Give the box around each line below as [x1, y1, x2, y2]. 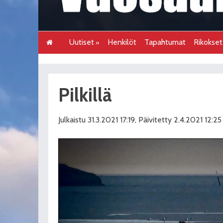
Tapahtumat [144, 37, 186, 47]
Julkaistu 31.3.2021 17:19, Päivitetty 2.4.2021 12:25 [58, 114, 222, 124]
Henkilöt [108, 37, 137, 47]
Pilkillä [58, 83, 112, 107]
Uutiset [69, 37, 95, 47]
